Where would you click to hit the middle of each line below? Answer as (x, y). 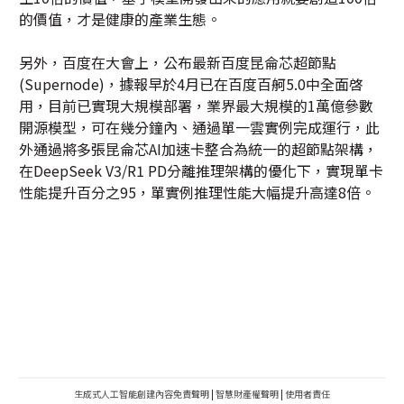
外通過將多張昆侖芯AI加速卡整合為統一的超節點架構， (198, 149)
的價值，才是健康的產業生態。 (120, 19)
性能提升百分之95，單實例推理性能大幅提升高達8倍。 (197, 192)
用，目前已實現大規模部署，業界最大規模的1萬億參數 (196, 106)
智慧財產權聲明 (247, 394)
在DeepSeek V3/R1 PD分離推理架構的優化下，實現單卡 (201, 170)
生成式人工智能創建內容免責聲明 (142, 394)
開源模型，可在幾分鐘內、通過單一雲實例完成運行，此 (199, 127)
